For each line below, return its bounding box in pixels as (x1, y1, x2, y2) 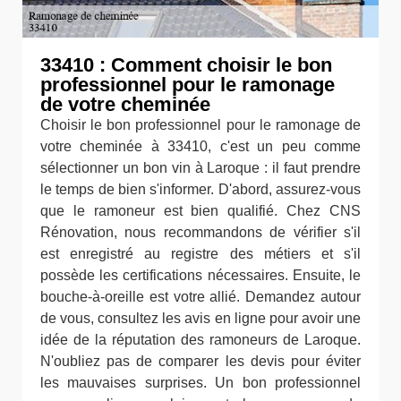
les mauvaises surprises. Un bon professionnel (40, 374, 361, 390)
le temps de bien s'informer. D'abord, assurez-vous (40, 181, 361, 197)
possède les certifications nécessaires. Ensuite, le (40, 267, 361, 283)
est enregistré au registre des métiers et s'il (40, 245, 361, 261)
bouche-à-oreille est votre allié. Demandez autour (40, 288, 361, 304)
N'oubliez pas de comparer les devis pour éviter (40, 353, 361, 369)
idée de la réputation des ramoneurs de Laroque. (40, 331, 361, 347)
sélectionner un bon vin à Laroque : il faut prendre (40, 159, 361, 175)
